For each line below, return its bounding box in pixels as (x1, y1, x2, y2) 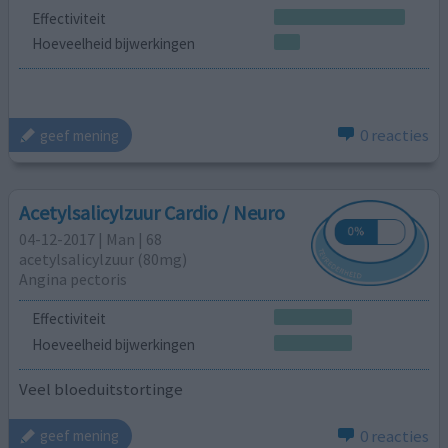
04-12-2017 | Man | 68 (19, 228, 163, 249)
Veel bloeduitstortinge (19, 378, 184, 401)
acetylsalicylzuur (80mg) (19, 248, 188, 269)
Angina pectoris (19, 268, 128, 289)
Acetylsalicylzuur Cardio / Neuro (19, 199, 286, 225)
